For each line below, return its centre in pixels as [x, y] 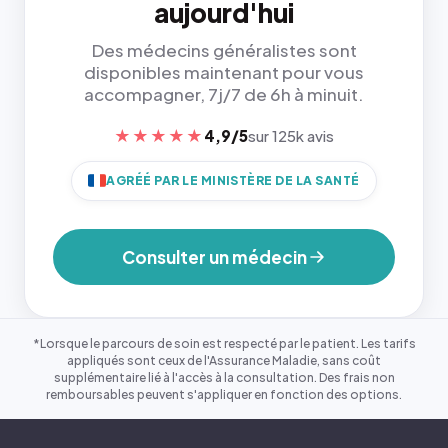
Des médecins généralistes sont [224, 49]
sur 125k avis [291, 135]
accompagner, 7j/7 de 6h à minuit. [224, 93]
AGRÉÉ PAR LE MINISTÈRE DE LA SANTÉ [233, 180]
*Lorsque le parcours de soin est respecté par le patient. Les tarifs [224, 343]
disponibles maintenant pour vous [224, 71]
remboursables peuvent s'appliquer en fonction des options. [224, 394]
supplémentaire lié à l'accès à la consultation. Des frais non [224, 377]
